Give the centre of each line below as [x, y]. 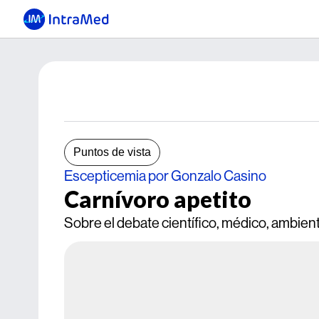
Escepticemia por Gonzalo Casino [165, 176]
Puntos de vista [112, 152]
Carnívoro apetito [158, 199]
